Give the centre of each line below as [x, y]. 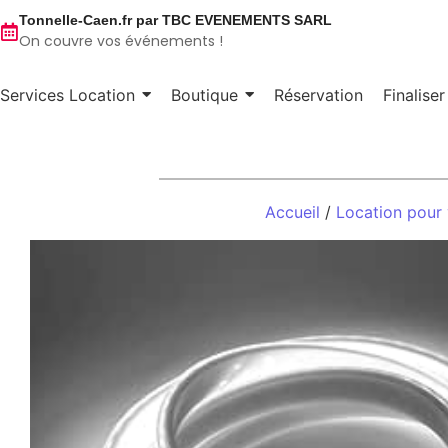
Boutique [204, 95]
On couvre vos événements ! [121, 41]
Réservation [318, 95]
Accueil [292, 212]
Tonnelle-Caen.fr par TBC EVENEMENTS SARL [175, 20]
